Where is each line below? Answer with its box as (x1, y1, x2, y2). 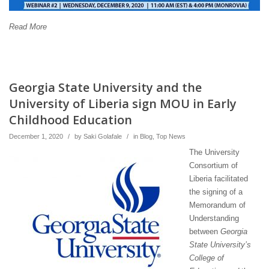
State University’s (189, 240, 251, 250)
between (189, 227, 220, 237)
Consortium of (189, 161, 238, 171)
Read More (9, 22, 47, 32)
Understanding (189, 214, 239, 223)
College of (189, 253, 224, 263)
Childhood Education (9, 112, 132, 128)
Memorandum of (189, 201, 246, 210)
